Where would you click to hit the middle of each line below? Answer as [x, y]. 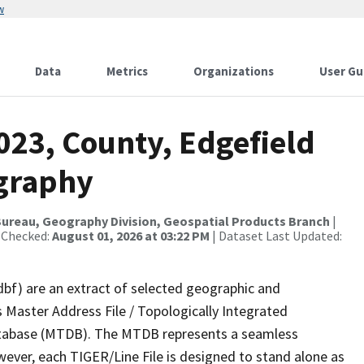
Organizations [234, 71]
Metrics [127, 71]
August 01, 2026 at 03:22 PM [131, 236]
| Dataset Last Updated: [276, 236]
